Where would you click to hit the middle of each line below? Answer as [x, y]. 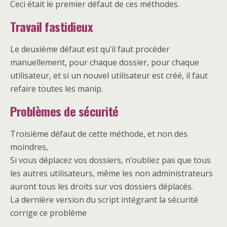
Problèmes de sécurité [64, 111]
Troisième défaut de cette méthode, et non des [99, 134]
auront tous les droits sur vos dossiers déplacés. [102, 186]
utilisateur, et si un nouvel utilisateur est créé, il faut [109, 75]
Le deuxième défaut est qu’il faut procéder [90, 49]
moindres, [29, 147]
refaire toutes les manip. [56, 89]
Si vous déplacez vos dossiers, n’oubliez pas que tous [110, 160]
